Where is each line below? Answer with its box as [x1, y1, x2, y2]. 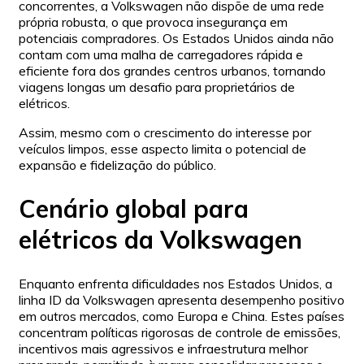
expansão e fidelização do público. [19, 156, 216, 173]
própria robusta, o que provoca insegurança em [19, 13, 288, 30]
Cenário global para [19, 193, 249, 224]
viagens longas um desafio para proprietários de [19, 78, 295, 95]
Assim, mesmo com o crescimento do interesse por [19, 123, 311, 141]
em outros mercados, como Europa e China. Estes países [19, 307, 344, 324]
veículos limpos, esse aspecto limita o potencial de [19, 140, 306, 157]
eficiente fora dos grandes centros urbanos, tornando [19, 62, 326, 79]
